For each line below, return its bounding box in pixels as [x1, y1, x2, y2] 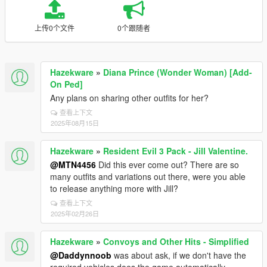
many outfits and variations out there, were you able [50, 170, 246, 182]
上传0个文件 [34, 23, 74, 33]
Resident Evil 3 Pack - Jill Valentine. [103, 145, 248, 157]
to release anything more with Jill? [50, 182, 178, 194]
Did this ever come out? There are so [96, 159, 239, 170]
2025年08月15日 [51, 118, 99, 128]
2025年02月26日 [51, 209, 99, 218]
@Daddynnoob [50, 249, 111, 261]
